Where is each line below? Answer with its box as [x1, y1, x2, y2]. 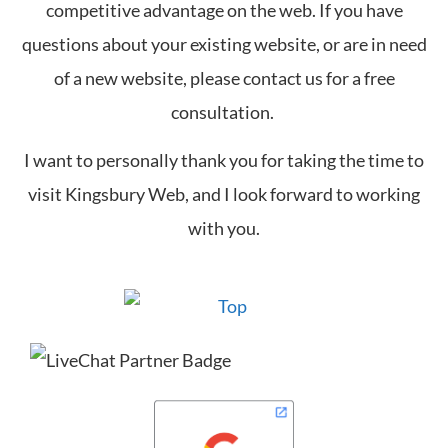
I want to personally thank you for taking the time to [24, 149, 424, 171]
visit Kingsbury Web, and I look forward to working [28, 183, 420, 205]
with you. [188, 217, 260, 239]
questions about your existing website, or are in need [21, 32, 427, 55]
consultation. [171, 100, 277, 123]
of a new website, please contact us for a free [53, 66, 395, 89]
